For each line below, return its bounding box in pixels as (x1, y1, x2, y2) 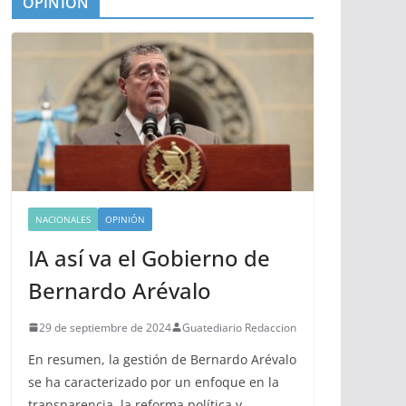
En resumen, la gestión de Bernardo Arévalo (28, 350, 296, 368)
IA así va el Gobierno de (28, 242, 270, 273)
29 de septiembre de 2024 (39, 319, 171, 335)
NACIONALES (35, 212, 91, 226)
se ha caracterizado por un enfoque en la (28, 372, 279, 391)
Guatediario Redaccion (182, 319, 296, 335)
